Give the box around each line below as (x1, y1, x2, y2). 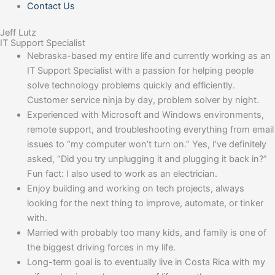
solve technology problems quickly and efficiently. (26, 79, 235, 91)
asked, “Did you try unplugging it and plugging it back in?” (26, 153, 267, 165)
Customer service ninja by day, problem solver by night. (26, 94, 259, 106)
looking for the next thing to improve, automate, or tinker (26, 197, 263, 209)
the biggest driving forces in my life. (26, 241, 176, 253)
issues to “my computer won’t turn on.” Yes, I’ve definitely (26, 138, 266, 150)
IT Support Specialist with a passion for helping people (26, 64, 254, 76)
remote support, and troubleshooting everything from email (26, 123, 274, 135)
